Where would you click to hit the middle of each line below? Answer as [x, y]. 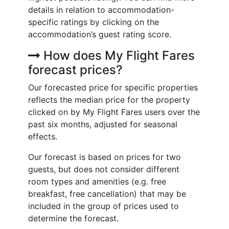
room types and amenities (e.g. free [97, 181]
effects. [43, 136]
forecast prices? [75, 70]
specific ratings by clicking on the [94, 22]
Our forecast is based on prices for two [105, 157]
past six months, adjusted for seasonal [103, 124]
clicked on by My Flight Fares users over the [114, 112]
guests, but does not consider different [104, 169]
